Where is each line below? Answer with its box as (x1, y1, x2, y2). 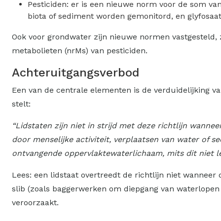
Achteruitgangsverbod (12, 65, 140, 79)
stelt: (12, 99, 31, 109)
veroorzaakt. (12, 197, 59, 207)
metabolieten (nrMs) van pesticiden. (12, 45, 147, 55)
